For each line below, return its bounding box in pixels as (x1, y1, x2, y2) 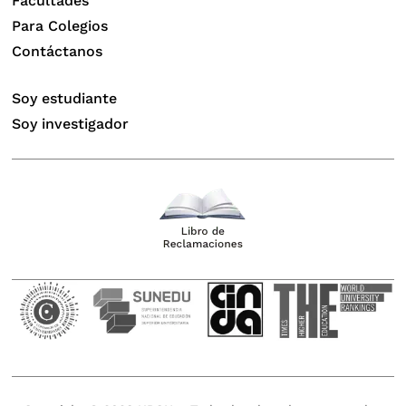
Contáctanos (12, 43, 103, 61)
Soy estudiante (12, 90, 118, 108)
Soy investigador (12, 115, 130, 133)
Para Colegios (12, 17, 109, 35)
